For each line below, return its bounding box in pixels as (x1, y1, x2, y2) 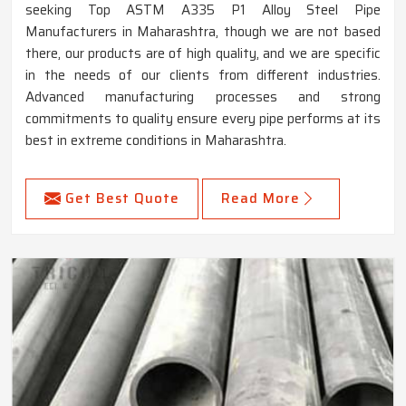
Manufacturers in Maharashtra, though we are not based (25, 21, 381, 43)
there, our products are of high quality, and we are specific (25, 43, 381, 65)
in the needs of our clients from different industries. (25, 64, 381, 87)
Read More (221, 188, 300, 210)
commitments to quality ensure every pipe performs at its (25, 108, 381, 130)
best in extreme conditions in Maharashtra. (25, 130, 286, 152)
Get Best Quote (65, 188, 179, 210)
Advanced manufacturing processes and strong (25, 86, 381, 109)
